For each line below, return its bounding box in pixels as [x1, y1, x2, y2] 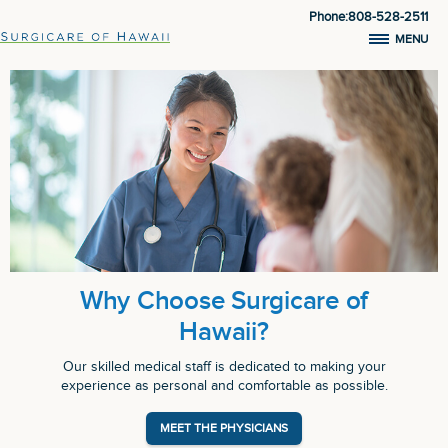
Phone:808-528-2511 [309, 9, 428, 25]
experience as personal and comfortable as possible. [60, 377, 388, 394]
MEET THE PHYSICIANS [160, 420, 288, 435]
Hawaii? [179, 316, 269, 348]
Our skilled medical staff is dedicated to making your [62, 358, 386, 375]
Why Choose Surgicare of [79, 285, 369, 317]
